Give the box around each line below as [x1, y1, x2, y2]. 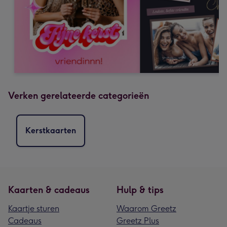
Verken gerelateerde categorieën [8, 90, 149, 101]
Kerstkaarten [25, 125, 76, 135]
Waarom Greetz [117, 203, 176, 213]
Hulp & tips [117, 184, 164, 196]
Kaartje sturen [8, 203, 59, 213]
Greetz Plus [117, 215, 159, 225]
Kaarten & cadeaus [8, 184, 90, 196]
